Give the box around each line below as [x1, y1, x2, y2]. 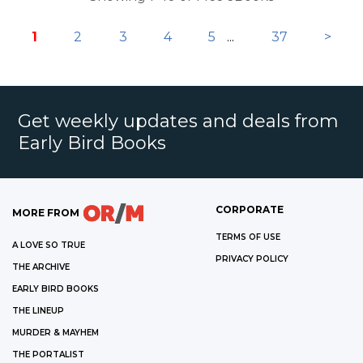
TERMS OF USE [215, 232, 280, 243]
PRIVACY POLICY [215, 254, 288, 265]
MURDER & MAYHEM [12, 327, 99, 339]
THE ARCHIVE [12, 262, 70, 273]
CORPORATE [215, 203, 284, 216]
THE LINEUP [12, 305, 64, 317]
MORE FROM [12, 207, 79, 220]
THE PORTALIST [12, 349, 84, 361]
